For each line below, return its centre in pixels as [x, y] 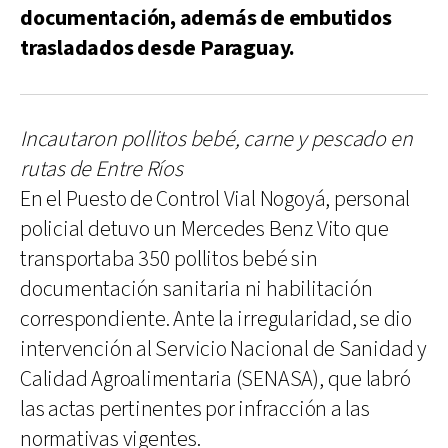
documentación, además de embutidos [206, 18]
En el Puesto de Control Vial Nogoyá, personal [215, 199]
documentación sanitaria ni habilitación [196, 289]
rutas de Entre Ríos [101, 169]
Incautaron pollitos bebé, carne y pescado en [216, 139]
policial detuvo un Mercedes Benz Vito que [204, 229]
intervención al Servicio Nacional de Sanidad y [223, 349]
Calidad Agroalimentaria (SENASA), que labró [215, 379]
